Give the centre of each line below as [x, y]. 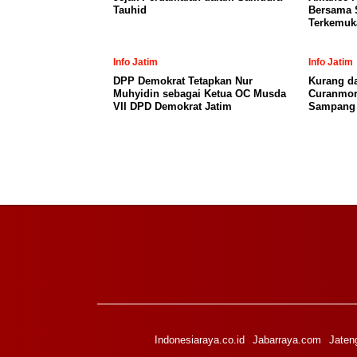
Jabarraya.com [286, 340]
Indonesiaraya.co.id [199, 340]
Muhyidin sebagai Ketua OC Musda [200, 94]
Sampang [332, 106]
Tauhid [130, 10]
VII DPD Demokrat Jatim [173, 106]
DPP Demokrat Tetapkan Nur [183, 81]
